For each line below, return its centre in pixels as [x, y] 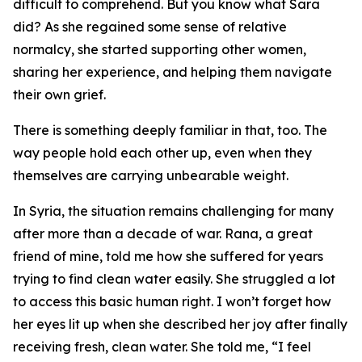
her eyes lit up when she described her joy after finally [180, 324]
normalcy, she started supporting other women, [160, 49]
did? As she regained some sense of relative [150, 27]
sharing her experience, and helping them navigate [173, 72]
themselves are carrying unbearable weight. [151, 175]
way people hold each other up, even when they [162, 153]
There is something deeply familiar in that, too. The [170, 130]
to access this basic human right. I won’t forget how [172, 301]
